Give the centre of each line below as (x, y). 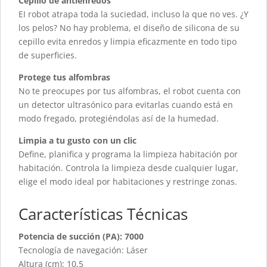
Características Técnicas (103, 214)
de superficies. (48, 55)
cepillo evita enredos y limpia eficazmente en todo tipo (128, 41)
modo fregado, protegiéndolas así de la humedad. (119, 118)
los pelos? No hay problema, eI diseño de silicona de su (129, 27)
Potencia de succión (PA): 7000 (81, 236)
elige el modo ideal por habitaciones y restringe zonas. (128, 181)
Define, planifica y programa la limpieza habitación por (128, 154)
